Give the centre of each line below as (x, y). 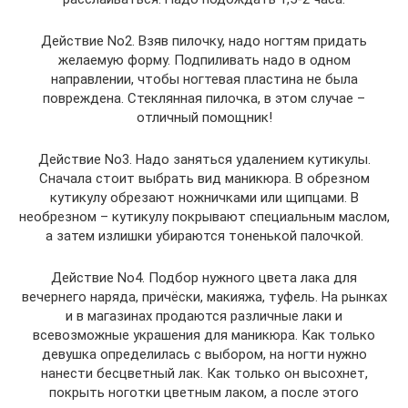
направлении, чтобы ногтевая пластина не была (204, 79)
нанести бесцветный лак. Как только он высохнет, (204, 373)
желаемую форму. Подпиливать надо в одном (204, 60)
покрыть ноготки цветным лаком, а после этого (204, 393)
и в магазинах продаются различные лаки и (204, 316)
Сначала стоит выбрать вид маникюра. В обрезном (204, 178)
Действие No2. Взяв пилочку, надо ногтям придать (204, 41)
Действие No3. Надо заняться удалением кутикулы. (204, 159)
